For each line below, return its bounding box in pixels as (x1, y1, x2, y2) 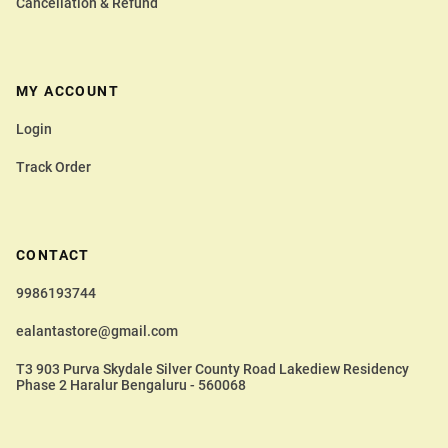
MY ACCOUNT (16, 83, 119, 99)
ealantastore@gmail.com (16, 323, 178, 339)
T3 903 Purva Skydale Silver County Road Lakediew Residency (16, 361, 409, 377)
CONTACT (16, 247, 90, 263)
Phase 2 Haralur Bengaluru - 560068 (16, 377, 246, 393)
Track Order (16, 159, 91, 175)
